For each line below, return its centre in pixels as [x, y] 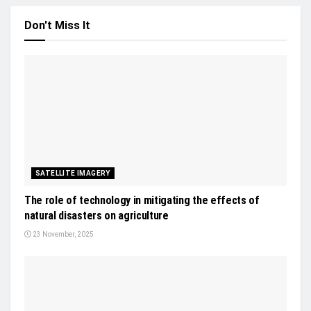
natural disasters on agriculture [96, 216]
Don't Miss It [57, 26]
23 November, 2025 [62, 235]
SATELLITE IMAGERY [73, 174]
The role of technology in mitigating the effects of [142, 201]
